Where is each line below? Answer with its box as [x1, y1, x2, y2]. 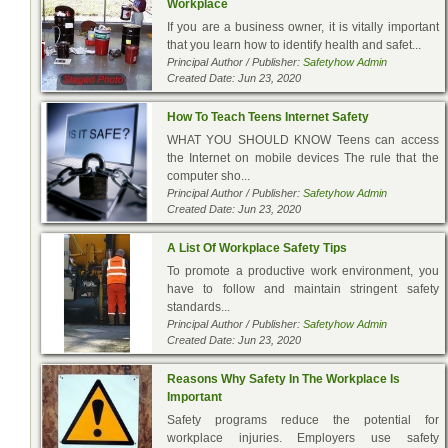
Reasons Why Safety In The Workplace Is [167, 371, 400, 386]
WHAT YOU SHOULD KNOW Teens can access [167, 132, 439, 147]
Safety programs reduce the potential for [167, 412, 439, 427]
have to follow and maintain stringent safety [167, 281, 439, 296]
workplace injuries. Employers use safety [167, 430, 439, 445]
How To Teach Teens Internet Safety [167, 109, 369, 124]
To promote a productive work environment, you [167, 263, 439, 278]
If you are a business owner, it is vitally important [167, 19, 439, 34]
